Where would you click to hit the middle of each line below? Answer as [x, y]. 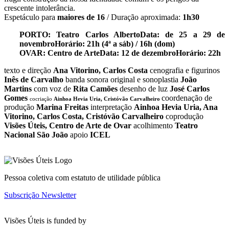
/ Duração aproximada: [144, 17]
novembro [37, 44]
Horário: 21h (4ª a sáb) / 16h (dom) [115, 44]
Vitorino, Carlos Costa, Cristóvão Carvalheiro [84, 117]
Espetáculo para [30, 17]
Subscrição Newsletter [40, 195]
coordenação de [187, 98]
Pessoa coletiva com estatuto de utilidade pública [82, 178]
